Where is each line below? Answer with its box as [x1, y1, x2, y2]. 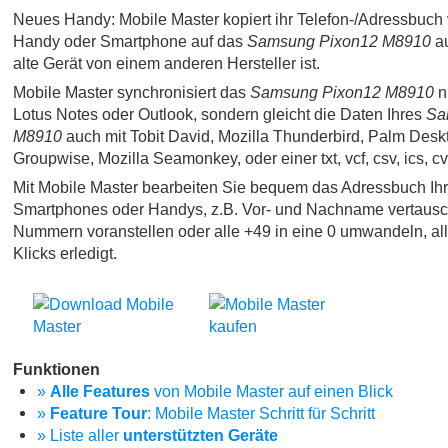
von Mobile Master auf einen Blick [150, 382, 393, 401]
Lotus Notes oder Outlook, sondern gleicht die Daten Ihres [13, 104, 426, 123]
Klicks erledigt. [13, 243, 117, 262]
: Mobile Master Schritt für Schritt [147, 404, 375, 423]
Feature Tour [50, 404, 147, 423]
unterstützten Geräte [123, 426, 278, 445]
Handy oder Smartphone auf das [13, 31, 247, 50]
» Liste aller [37, 426, 123, 445]
